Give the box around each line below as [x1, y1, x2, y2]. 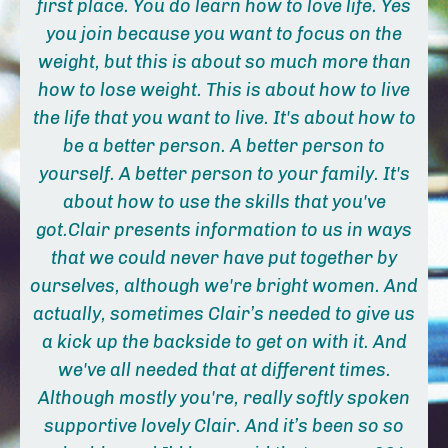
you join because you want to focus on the [46, 23, 402, 46]
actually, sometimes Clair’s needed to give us [33, 303, 415, 326]
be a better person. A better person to [63, 135, 385, 158]
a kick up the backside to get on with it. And [41, 331, 407, 354]
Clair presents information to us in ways [68, 219, 412, 242]
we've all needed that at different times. [57, 359, 391, 382]
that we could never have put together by [51, 247, 397, 270]
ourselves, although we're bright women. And [30, 275, 418, 298]
